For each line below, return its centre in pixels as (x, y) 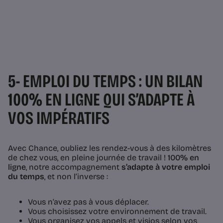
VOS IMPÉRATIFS (60, 118)
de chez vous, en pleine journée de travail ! (88, 157)
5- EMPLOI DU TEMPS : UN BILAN (105, 81)
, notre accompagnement (74, 167)
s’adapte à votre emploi (166, 167)
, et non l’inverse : (77, 176)
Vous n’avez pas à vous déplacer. (88, 202)
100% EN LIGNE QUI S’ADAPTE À (101, 100)
